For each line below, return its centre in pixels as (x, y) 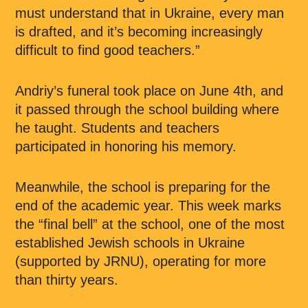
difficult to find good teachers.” (108, 50)
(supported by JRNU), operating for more (141, 261)
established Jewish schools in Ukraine (130, 243)
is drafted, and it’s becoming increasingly (139, 32)
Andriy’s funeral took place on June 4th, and (149, 91)
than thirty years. (67, 280)
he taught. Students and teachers (117, 128)
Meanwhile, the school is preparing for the (143, 187)
